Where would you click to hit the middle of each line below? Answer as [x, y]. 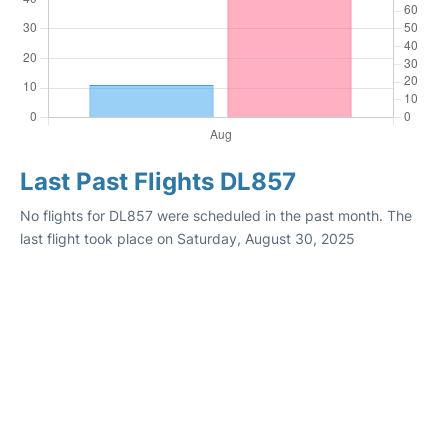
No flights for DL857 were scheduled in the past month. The [216, 215]
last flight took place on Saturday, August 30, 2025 [187, 238]
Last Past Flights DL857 [158, 181]
